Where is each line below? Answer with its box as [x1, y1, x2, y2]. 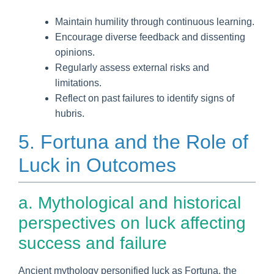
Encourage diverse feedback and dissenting [55, 31, 245, 42]
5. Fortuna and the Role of [18, 130, 248, 153]
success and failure [18, 233, 167, 253]
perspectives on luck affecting [18, 213, 246, 232]
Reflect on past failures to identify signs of [55, 92, 234, 103]
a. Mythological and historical [18, 193, 241, 212]
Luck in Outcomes [18, 154, 176, 176]
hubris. [55, 108, 84, 119]
